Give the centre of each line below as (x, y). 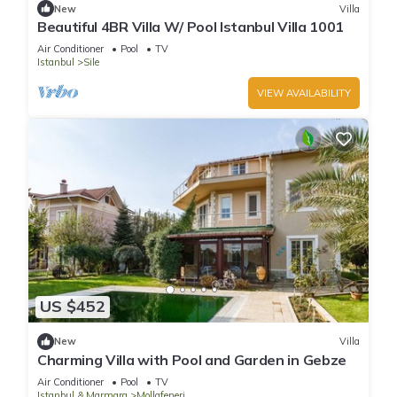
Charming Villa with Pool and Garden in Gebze (192, 359)
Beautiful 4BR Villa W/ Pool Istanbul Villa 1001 (191, 27)
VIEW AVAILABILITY (304, 93)
